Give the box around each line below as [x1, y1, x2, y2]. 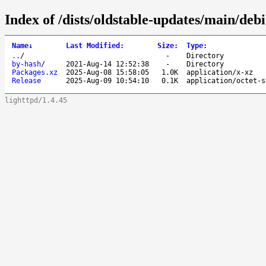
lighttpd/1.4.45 [5, 96, 67, 104]
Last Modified [66, 41, 120, 50]
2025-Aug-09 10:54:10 [66, 76, 149, 85]
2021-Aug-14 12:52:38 [66, 59, 149, 68]
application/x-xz [186, 68, 253, 77]
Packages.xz [12, 68, 58, 77]
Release [12, 76, 41, 85]
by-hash [12, 59, 41, 68]
